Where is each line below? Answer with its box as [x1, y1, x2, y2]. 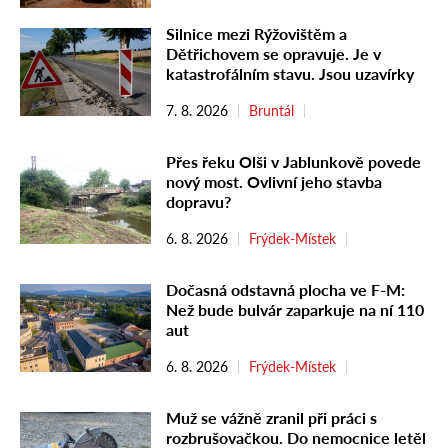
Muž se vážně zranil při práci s [166, 408, 377, 428]
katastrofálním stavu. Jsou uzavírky [166, 64, 414, 84]
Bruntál [249, 102, 294, 120]
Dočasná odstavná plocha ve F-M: [166, 280, 405, 300]
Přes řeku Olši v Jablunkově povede [166, 152, 421, 172]
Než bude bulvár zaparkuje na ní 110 [166, 300, 424, 320]
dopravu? [166, 192, 231, 212]
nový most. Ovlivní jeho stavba [166, 172, 382, 192]
